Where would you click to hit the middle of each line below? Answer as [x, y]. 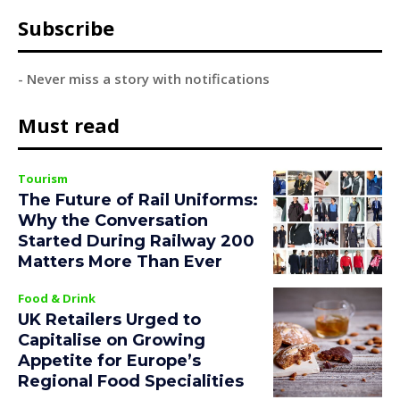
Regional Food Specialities [131, 382]
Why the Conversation [113, 220]
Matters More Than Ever [120, 261]
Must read [69, 125]
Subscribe [66, 27]
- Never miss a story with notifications [144, 78]
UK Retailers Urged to [109, 320]
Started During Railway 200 [136, 241]
